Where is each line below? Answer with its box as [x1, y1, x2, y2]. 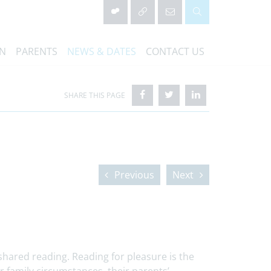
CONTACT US [146, 45, 204, 58]
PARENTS [16, 45, 57, 58]
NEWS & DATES [67, 45, 136, 58]
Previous [114, 168, 154, 181]
